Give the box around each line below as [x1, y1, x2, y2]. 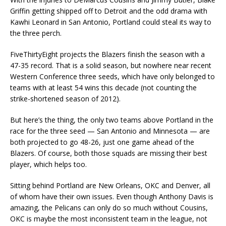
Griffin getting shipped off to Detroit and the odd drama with [10, 6, 207, 16]
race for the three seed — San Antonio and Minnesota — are [10, 126, 210, 136]
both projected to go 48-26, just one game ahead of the [10, 137, 194, 147]
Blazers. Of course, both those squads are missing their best [10, 148, 207, 158]
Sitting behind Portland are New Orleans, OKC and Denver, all [10, 181, 210, 190]
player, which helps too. [10, 159, 87, 169]
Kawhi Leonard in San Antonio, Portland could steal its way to [10, 17, 211, 27]
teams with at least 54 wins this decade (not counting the [10, 83, 197, 92]
